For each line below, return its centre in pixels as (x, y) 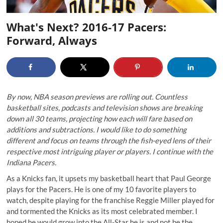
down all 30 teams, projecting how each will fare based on (100, 118)
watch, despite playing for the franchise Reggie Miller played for (111, 200)
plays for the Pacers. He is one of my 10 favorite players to (102, 189)
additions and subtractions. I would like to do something (97, 129)
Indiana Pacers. (32, 162)
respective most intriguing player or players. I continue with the (110, 151)
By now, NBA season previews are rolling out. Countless (97, 96)
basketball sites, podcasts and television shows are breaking (105, 107)
